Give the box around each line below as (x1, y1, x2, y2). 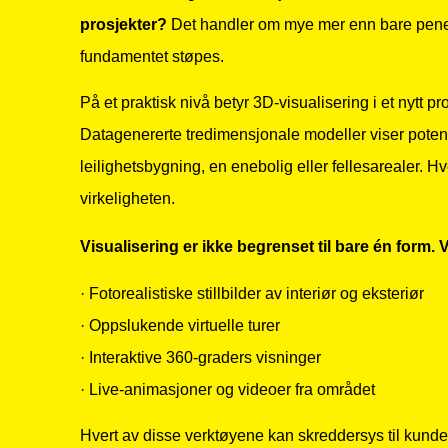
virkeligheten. (80, 190, 175, 208)
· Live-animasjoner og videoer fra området (80, 380, 375, 398)
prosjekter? (80, 15, 167, 33)
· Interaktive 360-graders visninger (80, 348, 321, 366)
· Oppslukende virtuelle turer (80, 316, 280, 334)
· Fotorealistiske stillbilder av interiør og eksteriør (80, 284, 424, 302)
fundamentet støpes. (80, 47, 224, 65)
